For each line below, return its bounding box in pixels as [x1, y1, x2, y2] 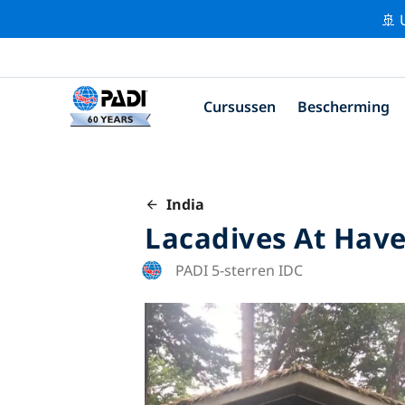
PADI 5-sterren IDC [175, 259, 303, 280]
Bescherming [297, 96, 390, 117]
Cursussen [203, 96, 276, 117]
